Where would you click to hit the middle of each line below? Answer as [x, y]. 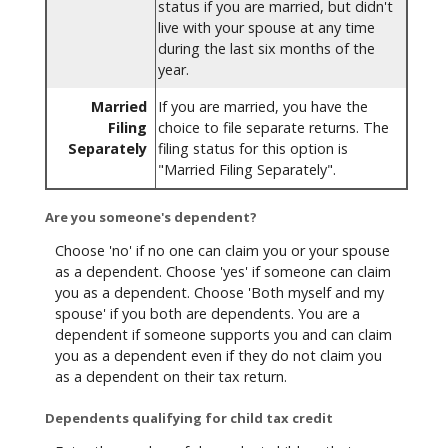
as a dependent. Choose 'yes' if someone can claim [223, 271]
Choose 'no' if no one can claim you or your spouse [222, 250]
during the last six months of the [266, 49]
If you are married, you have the [263, 107]
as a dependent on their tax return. [171, 376]
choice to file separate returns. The [273, 128]
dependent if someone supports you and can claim [223, 334]
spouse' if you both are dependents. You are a [207, 313]
